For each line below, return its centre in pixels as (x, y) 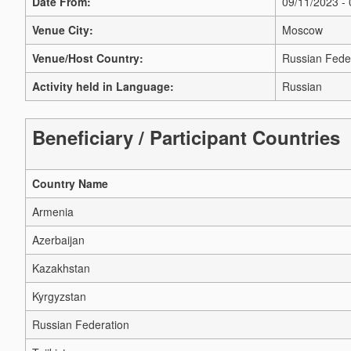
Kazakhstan (61, 268)
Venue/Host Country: (88, 58)
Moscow (302, 30)
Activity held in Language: (103, 86)
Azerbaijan (58, 240)
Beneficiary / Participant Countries (186, 138)
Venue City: (63, 30)
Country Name (70, 184)
